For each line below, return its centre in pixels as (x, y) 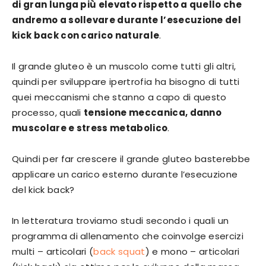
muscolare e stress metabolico (90, 128)
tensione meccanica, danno (153, 113)
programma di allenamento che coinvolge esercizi (128, 236)
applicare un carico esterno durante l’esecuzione (125, 175)
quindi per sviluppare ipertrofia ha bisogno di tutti (126, 82)
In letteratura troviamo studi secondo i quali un (121, 221)
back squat (119, 252)
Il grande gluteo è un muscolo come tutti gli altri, (124, 66)
